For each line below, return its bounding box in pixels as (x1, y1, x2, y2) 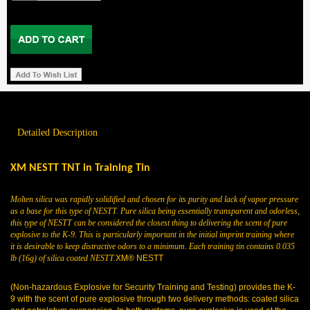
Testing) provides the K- (207, 282, 295, 292)
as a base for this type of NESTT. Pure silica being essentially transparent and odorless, (10, 206, 300, 216)
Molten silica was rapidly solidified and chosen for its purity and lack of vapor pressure (10, 194, 298, 204)
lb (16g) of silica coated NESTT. (10, 253, 116, 263)
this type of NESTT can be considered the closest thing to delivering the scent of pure (10, 218, 287, 228)
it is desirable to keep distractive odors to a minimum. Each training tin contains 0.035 (10, 241, 295, 251)
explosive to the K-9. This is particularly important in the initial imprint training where (10, 230, 294, 239)
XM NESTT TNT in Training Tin (10, 163, 150, 174)
